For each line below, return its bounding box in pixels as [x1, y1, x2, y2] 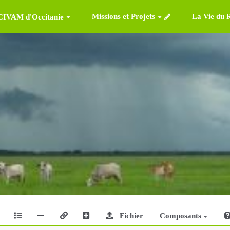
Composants [159, 212, 203, 220]
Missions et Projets [91, 12, 155, 21]
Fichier [119, 212, 143, 220]
